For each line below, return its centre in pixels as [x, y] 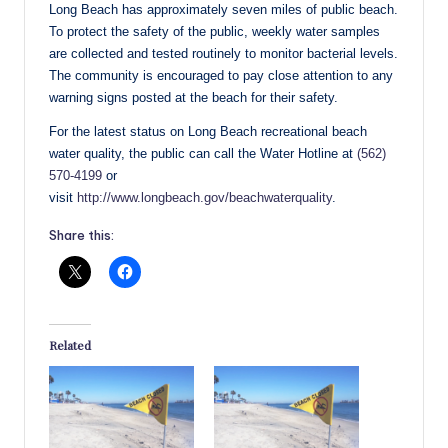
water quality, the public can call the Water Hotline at [203, 154]
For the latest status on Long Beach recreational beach [208, 132]
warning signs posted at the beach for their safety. [193, 98]
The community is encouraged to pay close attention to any [221, 76]
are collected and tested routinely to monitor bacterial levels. [223, 54]
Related [70, 344]
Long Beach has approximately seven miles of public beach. [223, 10]
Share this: [81, 235]
